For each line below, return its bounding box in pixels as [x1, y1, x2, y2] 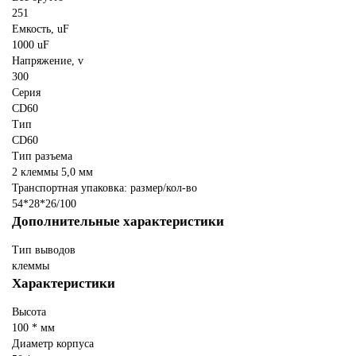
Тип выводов [12, 243, 75, 256]
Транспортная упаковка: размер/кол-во [12, 181, 197, 194]
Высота [12, 305, 46, 318]
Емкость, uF [12, 22, 69, 35]
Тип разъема [12, 149, 72, 162]
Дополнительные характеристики [12, 213, 224, 229]
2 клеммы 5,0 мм [12, 165, 93, 178]
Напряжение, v [12, 54, 83, 67]
